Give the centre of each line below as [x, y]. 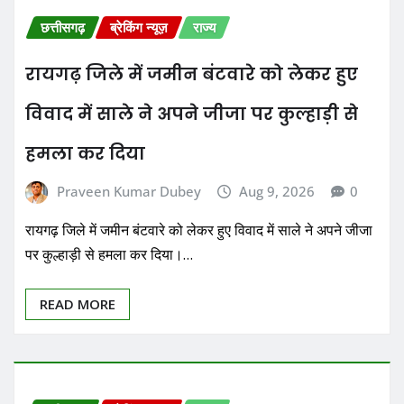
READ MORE [78, 304]
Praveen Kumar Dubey [129, 191]
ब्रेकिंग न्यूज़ [139, 28]
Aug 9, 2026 [277, 191]
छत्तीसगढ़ [63, 28]
